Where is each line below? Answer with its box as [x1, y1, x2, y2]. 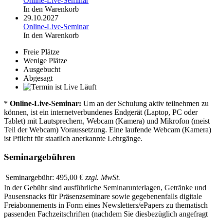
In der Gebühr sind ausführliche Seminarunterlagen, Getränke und [4, 183, 206, 192]
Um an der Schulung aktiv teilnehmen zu [81, 99, 209, 108]
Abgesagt [23, 73, 53, 82]
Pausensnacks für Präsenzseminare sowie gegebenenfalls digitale [4, 192, 202, 200]
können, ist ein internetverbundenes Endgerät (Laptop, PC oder [4, 108, 198, 116]
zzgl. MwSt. [85, 173, 120, 182]
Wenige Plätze [23, 56, 67, 65]
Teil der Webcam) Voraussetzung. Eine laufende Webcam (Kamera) [4, 125, 211, 134]
